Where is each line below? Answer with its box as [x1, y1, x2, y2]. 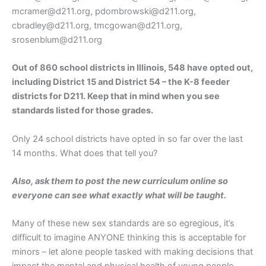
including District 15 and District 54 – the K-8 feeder [12, 77, 230, 88]
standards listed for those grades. [12, 105, 153, 116]
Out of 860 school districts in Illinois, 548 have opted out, [12, 62, 253, 74]
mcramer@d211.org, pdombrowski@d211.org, [12, 5, 196, 17]
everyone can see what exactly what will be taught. [12, 189, 226, 201]
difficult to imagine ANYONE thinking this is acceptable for [12, 232, 246, 243]
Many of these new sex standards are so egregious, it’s [12, 218, 235, 229]
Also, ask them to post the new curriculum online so [12, 175, 228, 186]
